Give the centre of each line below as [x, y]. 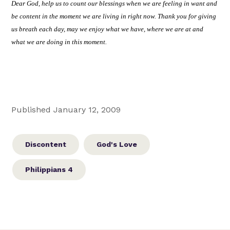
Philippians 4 [49, 170]
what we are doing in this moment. [59, 42]
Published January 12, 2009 [66, 110]
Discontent [46, 145]
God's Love [117, 145]
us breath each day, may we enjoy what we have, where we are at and [108, 29]
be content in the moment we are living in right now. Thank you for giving [114, 16]
